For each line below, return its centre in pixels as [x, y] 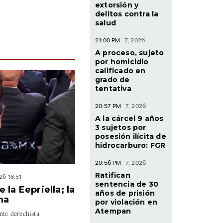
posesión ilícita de [131, 136]
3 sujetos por [121, 127]
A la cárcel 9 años [129, 118]
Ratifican [113, 175]
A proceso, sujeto [130, 53]
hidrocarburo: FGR [130, 145]
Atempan [113, 211]
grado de [112, 79]
